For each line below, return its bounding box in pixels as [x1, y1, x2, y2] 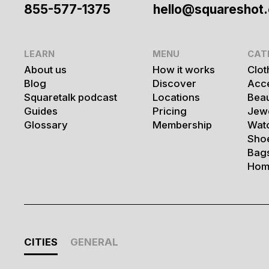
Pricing [153, 105, 187, 118]
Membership [153, 119, 213, 131]
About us [24, 64, 67, 76]
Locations [153, 91, 201, 104]
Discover [153, 77, 197, 90]
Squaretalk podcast [24, 91, 117, 104]
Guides [24, 105, 58, 118]
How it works [153, 64, 216, 76]
